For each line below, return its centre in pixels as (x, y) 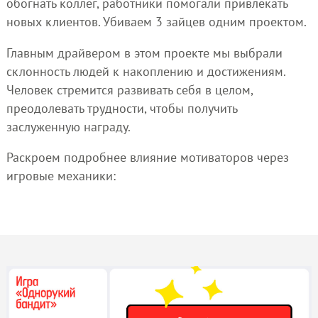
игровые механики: (61, 176)
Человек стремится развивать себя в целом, (129, 89)
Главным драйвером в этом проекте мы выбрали (144, 53)
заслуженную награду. (68, 126)
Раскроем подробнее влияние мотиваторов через (147, 158)
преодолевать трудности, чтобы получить (121, 108)
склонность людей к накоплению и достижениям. (146, 71)
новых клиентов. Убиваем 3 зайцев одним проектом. (156, 21)
